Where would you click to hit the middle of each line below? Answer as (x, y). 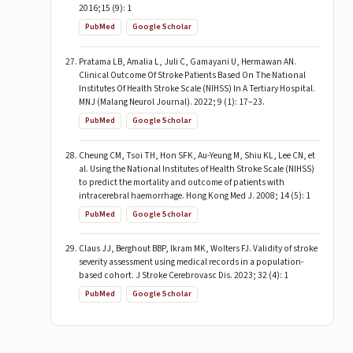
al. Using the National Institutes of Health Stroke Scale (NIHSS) (196, 169)
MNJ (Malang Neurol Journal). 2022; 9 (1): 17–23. (171, 102)
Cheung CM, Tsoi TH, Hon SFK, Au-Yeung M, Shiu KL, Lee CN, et (197, 155)
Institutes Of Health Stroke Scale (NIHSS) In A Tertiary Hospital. (197, 88)
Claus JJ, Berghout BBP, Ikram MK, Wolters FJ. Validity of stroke (198, 249)
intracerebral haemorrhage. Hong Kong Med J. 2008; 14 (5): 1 (194, 195)
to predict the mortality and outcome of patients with (181, 182)
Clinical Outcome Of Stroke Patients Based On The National (192, 75)
